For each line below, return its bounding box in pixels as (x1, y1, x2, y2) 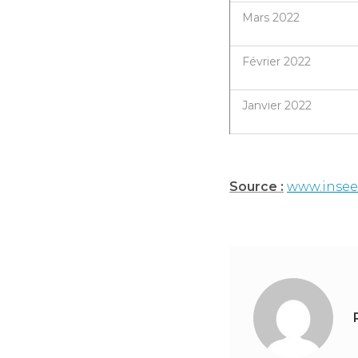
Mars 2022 (242, 10, 300, 25)
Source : (229, 178, 284, 194)
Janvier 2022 (242, 97, 312, 113)
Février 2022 (242, 54, 311, 69)
